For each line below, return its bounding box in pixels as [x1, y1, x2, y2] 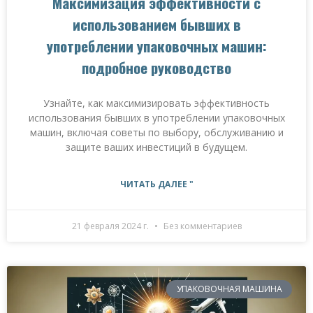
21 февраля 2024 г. [71, 219, 151, 232]
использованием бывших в [72, 13, 241, 35]
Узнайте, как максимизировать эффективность [43, 96, 270, 110]
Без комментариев [161, 219, 242, 232]
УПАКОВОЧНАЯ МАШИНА [176, 282, 282, 295]
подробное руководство [82, 56, 231, 78]
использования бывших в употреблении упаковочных [28, 110, 285, 124]
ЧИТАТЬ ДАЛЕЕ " [119, 177, 194, 190]
